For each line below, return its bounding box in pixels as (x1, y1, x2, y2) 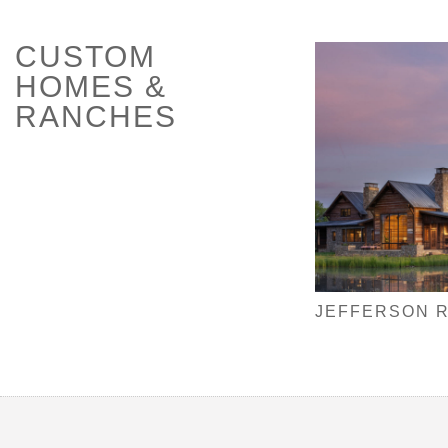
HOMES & (15, 70, 167, 103)
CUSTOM (15, 40, 156, 73)
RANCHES (15, 100, 177, 133)
